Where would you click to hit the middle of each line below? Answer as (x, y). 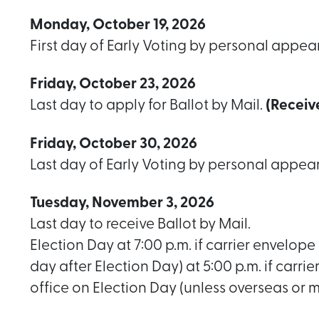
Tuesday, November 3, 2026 (122, 203)
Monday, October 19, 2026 (118, 26)
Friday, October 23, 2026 (113, 85)
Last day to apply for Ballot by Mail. (148, 106)
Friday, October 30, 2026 (114, 144)
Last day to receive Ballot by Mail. (140, 224)
